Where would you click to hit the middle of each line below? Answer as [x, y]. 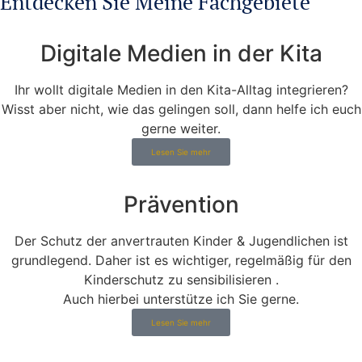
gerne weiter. [181, 128]
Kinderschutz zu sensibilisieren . [181, 279]
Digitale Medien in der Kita [181, 53]
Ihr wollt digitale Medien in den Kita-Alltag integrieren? [181, 89]
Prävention [181, 204]
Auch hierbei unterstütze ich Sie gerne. [181, 299]
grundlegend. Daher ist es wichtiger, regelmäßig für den [181, 260]
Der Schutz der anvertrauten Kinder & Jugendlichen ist [181, 240]
